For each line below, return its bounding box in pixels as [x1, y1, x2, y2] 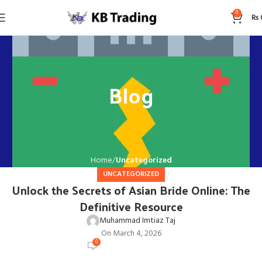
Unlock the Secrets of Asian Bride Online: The [12, 180, 250, 201]
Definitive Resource [79, 196, 183, 217]
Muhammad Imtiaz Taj [99, 214, 175, 227]
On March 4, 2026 [101, 227, 161, 240]
